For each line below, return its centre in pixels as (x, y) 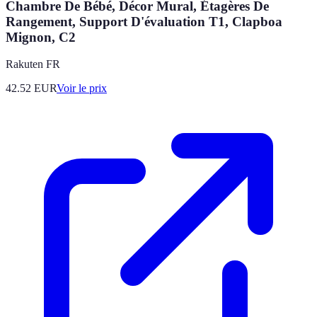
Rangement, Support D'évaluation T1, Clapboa (144, 21)
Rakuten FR (33, 64)
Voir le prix (82, 88)
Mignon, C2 (41, 37)
